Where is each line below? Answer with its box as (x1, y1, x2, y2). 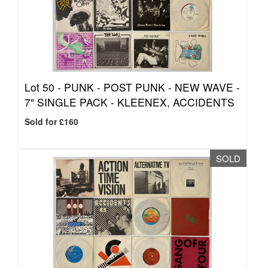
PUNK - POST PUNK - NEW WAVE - (64, 80, 240, 95)
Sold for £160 (25, 115, 78, 127)
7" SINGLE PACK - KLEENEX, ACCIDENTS (25, 95, 234, 109)
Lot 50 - (25, 80, 64, 95)
